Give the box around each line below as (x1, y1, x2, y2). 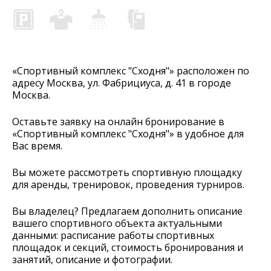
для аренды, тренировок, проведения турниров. (12, 177, 244, 191)
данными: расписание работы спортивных (12, 228, 214, 242)
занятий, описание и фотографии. (12, 252, 172, 266)
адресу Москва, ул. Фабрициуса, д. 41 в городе (12, 76, 231, 90)
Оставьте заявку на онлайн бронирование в (12, 114, 224, 128)
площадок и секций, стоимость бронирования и (12, 240, 243, 254)
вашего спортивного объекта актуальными (12, 216, 222, 230)
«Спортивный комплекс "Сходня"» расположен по (12, 64, 249, 77)
